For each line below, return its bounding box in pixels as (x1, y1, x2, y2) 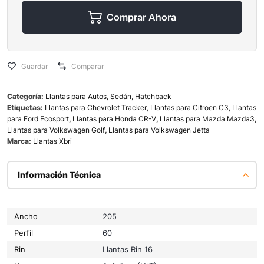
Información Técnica (18, 169, 101, 180)
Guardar (21, 61, 48, 71)
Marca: (7, 136, 33, 146)
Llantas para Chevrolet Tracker (45, 103, 147, 112)
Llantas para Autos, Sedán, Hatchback (45, 91, 171, 101)
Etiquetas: (7, 103, 45, 112)
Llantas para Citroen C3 (150, 103, 229, 112)
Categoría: (7, 91, 45, 101)
